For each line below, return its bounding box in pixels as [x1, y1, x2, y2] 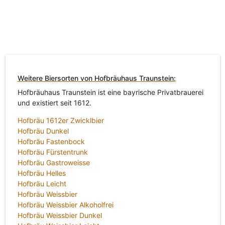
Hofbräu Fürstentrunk [17, 147, 88, 156]
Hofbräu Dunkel [17, 126, 69, 135]
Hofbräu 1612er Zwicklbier [17, 116, 104, 125]
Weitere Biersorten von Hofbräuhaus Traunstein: [17, 74, 176, 83]
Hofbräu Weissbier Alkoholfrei [17, 200, 114, 209]
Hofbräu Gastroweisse [17, 158, 90, 167]
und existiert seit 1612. [17, 98, 91, 107]
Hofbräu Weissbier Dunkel [17, 210, 102, 219]
